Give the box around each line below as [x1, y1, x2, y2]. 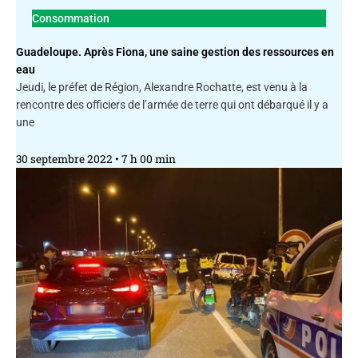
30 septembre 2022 [16, 152, 115, 167]
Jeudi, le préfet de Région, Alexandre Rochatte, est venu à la [16, 81, 308, 94]
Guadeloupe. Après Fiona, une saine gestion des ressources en [16, 46, 334, 59]
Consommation [32, 12, 109, 26]
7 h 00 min [119, 152, 176, 167]
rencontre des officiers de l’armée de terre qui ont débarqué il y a [16, 98, 328, 112]
